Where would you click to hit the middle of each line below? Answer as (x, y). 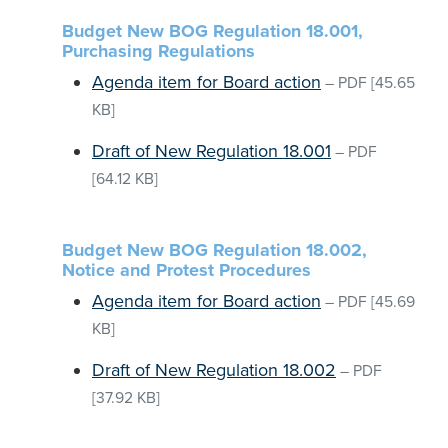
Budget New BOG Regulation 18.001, (212, 31)
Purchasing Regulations (158, 51)
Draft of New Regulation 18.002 (214, 370)
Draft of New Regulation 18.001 (211, 151)
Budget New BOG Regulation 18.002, (214, 250)
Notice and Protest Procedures (186, 270)
